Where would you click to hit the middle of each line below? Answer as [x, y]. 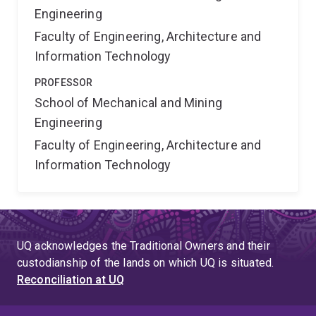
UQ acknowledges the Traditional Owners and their [144, 246]
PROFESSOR [64, 83]
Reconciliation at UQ [71, 280]
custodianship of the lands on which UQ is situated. [146, 263]
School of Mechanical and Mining [128, 103]
